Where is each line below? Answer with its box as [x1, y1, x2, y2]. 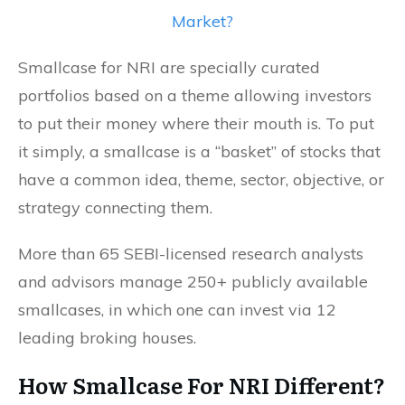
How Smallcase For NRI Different [18, 368, 373, 400]
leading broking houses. [18, 326, 196, 348]
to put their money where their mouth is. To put [18, 112, 374, 134]
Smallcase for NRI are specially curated [18, 56, 320, 78]
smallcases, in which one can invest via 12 [18, 298, 336, 320]
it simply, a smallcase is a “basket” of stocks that [18, 140, 381, 162]
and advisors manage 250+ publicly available [18, 270, 368, 292]
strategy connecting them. [18, 196, 212, 218]
